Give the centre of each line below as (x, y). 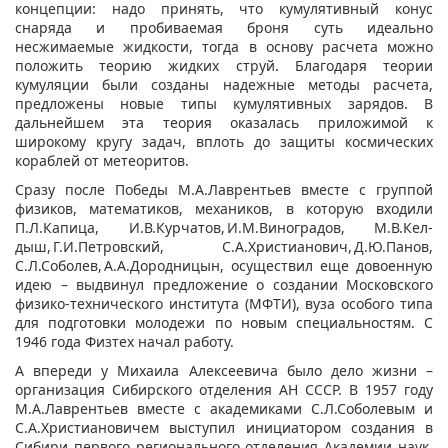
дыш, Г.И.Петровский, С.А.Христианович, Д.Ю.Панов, (224, 247)
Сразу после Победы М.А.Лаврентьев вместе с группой (224, 190)
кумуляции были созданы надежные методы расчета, (224, 85)
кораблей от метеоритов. (102, 161)
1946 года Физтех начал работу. (124, 342)
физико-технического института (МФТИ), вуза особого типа (224, 304)
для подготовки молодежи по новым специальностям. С (224, 323)
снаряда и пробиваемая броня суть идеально (224, 28)
